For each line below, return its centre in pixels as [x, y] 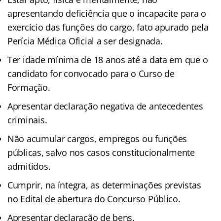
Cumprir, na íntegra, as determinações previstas [104, 185]
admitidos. [29, 166]
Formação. [29, 88]
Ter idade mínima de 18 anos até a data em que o [108, 60]
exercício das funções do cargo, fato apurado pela [108, 27]
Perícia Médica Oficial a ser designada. [85, 41]
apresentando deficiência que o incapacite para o [107, 14]
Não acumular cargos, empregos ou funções [97, 139]
